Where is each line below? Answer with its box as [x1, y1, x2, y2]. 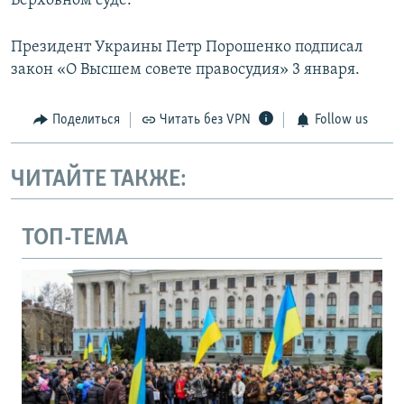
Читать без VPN [160, 113, 251, 128]
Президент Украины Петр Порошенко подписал [11, 39, 363, 57]
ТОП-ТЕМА [22, 226, 128, 252]
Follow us [314, 113, 368, 128]
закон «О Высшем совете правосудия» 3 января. [11, 61, 360, 79]
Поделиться [51, 113, 120, 128]
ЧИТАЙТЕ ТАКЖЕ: [11, 167, 187, 192]
